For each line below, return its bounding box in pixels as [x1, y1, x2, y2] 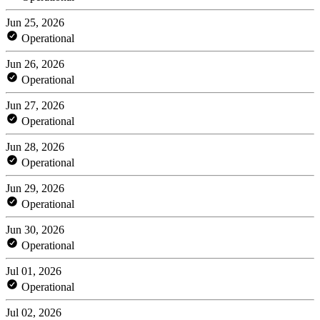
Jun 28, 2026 [6, 140, 64, 153]
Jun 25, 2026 [6, 16, 64, 29]
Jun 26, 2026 [6, 57, 64, 70]
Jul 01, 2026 [6, 264, 61, 277]
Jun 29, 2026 [6, 181, 64, 194]
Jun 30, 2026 [6, 223, 64, 236]
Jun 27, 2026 [6, 99, 64, 111]
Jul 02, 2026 [6, 306, 61, 319]
